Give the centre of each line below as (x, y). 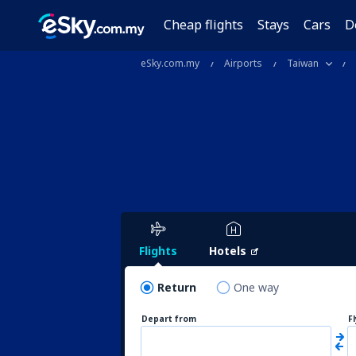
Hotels (228, 251)
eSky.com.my (170, 63)
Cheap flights (204, 25)
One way (256, 287)
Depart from (169, 319)
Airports (243, 63)
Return (177, 287)
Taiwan (303, 63)
